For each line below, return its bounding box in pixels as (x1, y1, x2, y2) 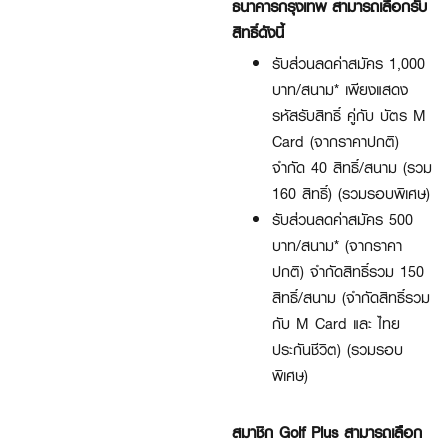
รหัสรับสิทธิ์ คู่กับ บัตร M (272, 102, 426, 128)
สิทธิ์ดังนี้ (232, 19, 284, 45)
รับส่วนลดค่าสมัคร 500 (272, 206, 413, 232)
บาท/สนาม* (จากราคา (272, 232, 402, 258)
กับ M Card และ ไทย (272, 310, 400, 336)
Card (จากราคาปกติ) (272, 128, 399, 154)
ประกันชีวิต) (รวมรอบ (272, 336, 403, 362)
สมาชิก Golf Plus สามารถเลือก (232, 419, 422, 445)
